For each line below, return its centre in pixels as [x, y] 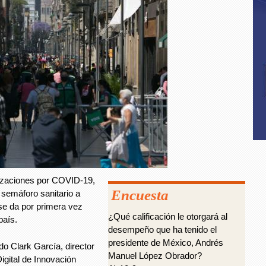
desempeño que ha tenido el [162, 229]
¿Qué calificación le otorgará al [168, 216]
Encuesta [140, 195]
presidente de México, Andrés [166, 243]
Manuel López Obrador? [155, 256]
